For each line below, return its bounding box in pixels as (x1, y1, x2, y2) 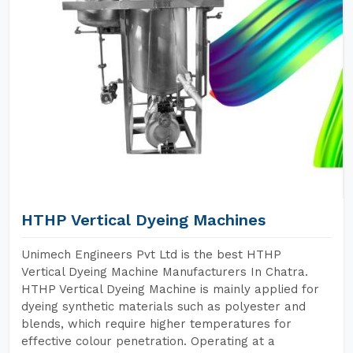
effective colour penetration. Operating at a (21, 334, 275, 348)
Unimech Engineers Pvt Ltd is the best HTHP (21, 247, 281, 262)
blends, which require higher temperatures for (21, 317, 292, 331)
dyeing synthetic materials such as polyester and (21, 299, 306, 314)
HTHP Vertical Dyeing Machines (21, 210, 266, 229)
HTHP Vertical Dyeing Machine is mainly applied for (21, 282, 319, 296)
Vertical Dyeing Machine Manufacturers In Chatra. (21, 265, 308, 279)
